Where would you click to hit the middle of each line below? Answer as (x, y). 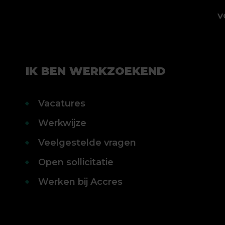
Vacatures (62, 103)
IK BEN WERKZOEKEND (95, 71)
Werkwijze (62, 123)
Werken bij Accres (80, 182)
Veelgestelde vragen (87, 143)
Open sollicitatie (76, 162)
